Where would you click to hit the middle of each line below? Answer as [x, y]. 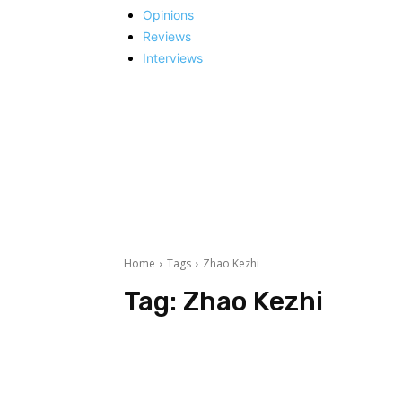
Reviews [167, 36]
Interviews [173, 57]
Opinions [168, 14]
